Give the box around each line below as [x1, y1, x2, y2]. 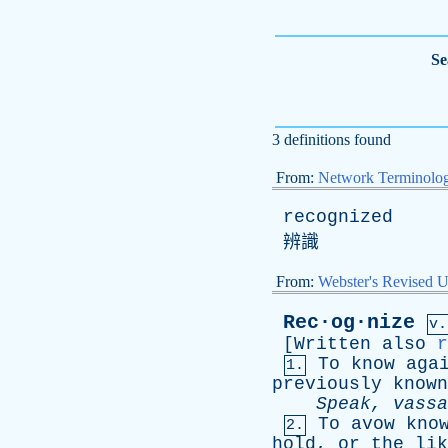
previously [272, 374, 382, 394]
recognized [283, 207, 393, 227]
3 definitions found [272, 131, 391, 148]
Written [294, 334, 371, 354]
